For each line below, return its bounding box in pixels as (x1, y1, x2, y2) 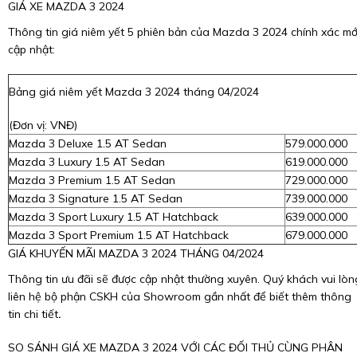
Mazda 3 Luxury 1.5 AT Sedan (9, 155, 165, 170)
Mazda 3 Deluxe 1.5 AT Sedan (9, 136, 167, 151)
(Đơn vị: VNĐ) (9, 118, 77, 133)
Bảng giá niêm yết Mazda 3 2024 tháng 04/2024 (9, 84, 259, 100)
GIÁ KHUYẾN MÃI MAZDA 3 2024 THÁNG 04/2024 (8, 246, 264, 261)
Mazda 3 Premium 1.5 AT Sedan (9, 173, 175, 188)
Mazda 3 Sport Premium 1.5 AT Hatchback (9, 228, 229, 243)
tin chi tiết (8, 307, 58, 322)
